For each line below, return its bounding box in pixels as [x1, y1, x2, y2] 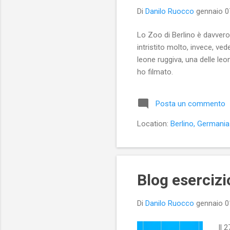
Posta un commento [156, 99, 225, 109]
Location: [137, 119, 170, 129]
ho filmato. [137, 67, 173, 77]
